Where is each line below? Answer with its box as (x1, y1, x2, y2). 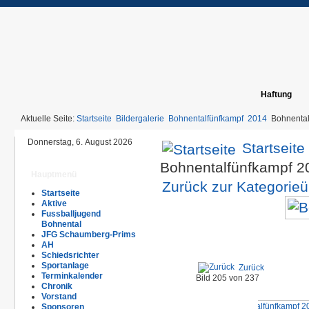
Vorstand (41, 292, 77, 301)
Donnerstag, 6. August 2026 (28, 137, 132, 147)
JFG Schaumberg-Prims (41, 230, 136, 239)
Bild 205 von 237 (196, 273, 264, 283)
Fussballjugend (41, 209, 101, 219)
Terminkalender (41, 271, 103, 281)
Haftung (260, 90, 292, 99)
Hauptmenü (31, 170, 77, 179)
